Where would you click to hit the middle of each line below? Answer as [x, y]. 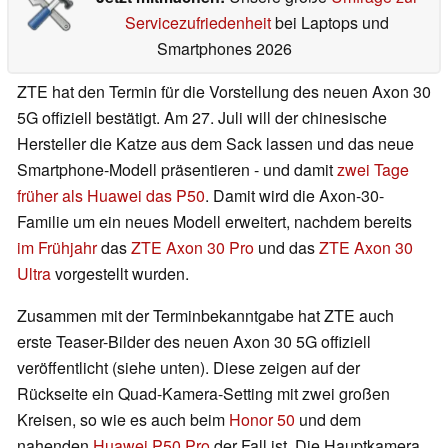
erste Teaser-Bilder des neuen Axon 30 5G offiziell [194, 342]
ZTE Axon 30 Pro [192, 248]
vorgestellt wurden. [120, 274]
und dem [328, 420]
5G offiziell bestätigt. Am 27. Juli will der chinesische [202, 118]
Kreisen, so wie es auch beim [123, 420]
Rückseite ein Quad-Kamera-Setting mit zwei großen [203, 394]
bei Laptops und [329, 23]
